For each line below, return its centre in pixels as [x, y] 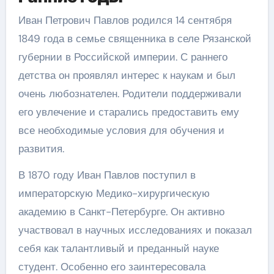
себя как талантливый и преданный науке [118, 248]
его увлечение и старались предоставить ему [128, 112]
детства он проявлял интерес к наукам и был [127, 75]
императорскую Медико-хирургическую [114, 193]
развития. [41, 149]
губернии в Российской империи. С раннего [123, 57]
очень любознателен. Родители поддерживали [130, 94]
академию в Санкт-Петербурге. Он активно [121, 212]
